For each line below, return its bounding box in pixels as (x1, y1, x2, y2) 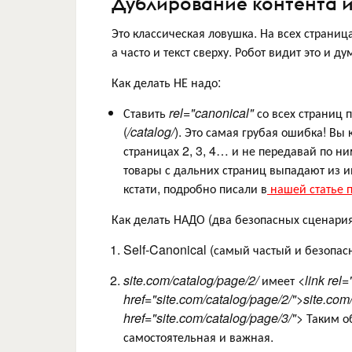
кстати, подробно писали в (123, 178, 267, 197)
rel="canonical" (169, 103, 254, 122)
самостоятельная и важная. (123, 327, 273, 346)
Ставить (123, 103, 169, 122)
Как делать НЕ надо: (112, 72, 221, 91)
